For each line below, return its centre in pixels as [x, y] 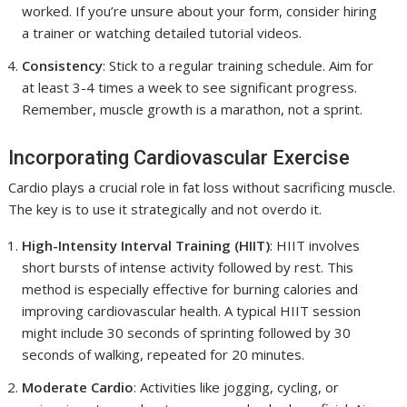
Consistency [63, 65]
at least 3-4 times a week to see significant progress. [190, 87]
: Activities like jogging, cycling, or [237, 387]
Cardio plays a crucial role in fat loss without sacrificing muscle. [202, 187]
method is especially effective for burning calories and [190, 288]
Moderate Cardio [78, 387]
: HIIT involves [315, 245]
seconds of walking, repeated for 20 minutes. [164, 354]
